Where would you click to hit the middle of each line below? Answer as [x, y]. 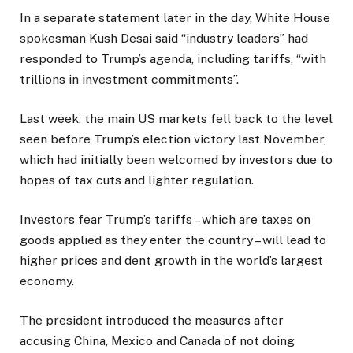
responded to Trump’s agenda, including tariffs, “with [173, 58]
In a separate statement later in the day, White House [175, 17]
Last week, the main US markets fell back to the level [176, 118]
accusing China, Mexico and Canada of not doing [157, 341]
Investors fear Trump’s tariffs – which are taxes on [165, 220]
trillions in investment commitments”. [129, 79]
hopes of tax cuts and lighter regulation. [137, 180]
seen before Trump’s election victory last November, [173, 139]
